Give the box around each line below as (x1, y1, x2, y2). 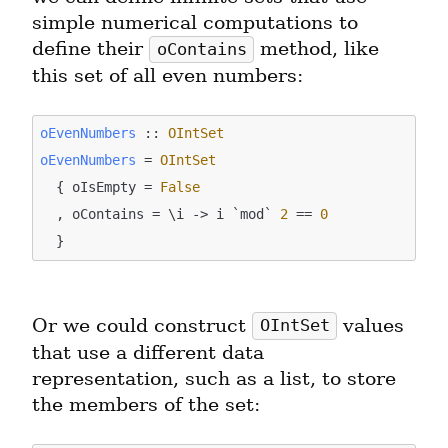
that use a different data (32, 340, 264, 364)
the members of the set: (32, 392, 260, 416)
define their (32, 36, 149, 60)
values (337, 313, 405, 337)
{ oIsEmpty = (56, 179, 161, 196)
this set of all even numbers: (32, 63, 303, 87)
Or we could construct (32, 313, 252, 337)
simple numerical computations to (32, 10, 358, 34)
